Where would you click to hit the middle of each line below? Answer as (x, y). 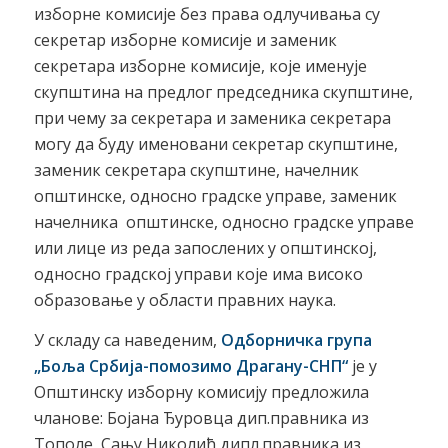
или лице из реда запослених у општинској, (205, 247)
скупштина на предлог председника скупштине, (223, 91)
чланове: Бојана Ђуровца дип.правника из (201, 417)
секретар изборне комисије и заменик (185, 39)
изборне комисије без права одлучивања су (206, 13)
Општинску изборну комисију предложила (201, 391)
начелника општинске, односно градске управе (223, 221)
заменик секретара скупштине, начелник (196, 169)
